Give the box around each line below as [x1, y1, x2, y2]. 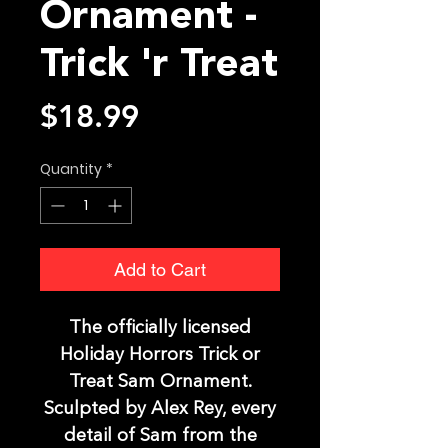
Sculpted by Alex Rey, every [44, 400, 276, 419]
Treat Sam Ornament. [68, 373, 252, 392]
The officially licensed [69, 319, 251, 338]
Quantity [40, 159, 102, 180]
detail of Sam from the [63, 427, 257, 446]
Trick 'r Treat [40, 46, 278, 87]
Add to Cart [114, 259, 206, 281]
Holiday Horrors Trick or [60, 346, 260, 365]
